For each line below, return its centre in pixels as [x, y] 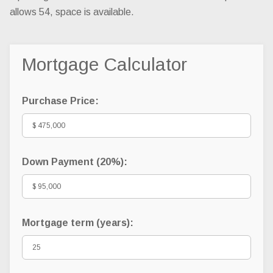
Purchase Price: [60, 101]
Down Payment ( [61, 162]
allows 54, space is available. [72, 12]
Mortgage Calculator [105, 64]
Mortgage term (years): [78, 223]
